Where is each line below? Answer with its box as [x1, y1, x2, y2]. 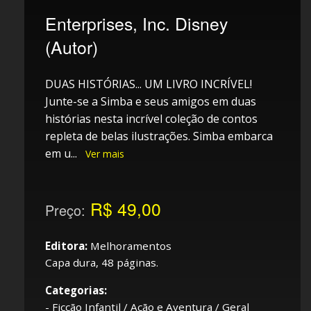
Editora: [45, 238, 87, 253]
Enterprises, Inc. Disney [45, 10, 228, 35]
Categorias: [45, 283, 107, 297]
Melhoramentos [87, 238, 171, 253]
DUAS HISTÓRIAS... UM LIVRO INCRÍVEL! [45, 76, 252, 92]
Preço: [45, 199, 85, 220]
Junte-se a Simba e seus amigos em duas [45, 93, 256, 109]
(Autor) [45, 34, 98, 59]
